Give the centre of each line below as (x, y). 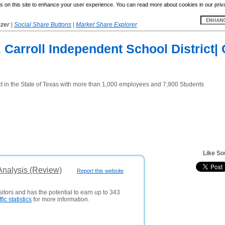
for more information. (61, 199)
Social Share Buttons (43, 25)
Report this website (100, 171)
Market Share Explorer (106, 25)
